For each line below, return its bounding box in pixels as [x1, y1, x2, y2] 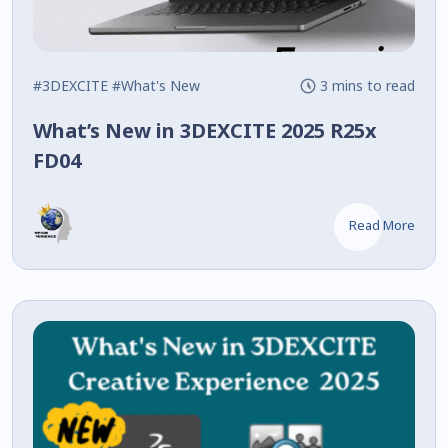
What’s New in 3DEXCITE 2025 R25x [33, 116, 377, 144]
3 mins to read [319, 75, 415, 95]
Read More [348, 215, 415, 234]
